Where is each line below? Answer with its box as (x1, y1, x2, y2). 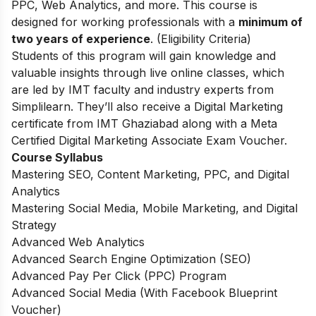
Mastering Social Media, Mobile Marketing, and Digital (11, 200, 298, 215)
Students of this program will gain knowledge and (11, 48, 276, 63)
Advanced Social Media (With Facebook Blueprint (11, 285, 277, 300)
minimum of (238, 14, 303, 29)
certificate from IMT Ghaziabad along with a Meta (11, 116, 277, 130)
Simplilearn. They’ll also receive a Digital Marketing (11, 99, 283, 114)
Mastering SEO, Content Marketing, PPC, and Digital (11, 166, 289, 181)
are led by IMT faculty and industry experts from (11, 82, 274, 97)
